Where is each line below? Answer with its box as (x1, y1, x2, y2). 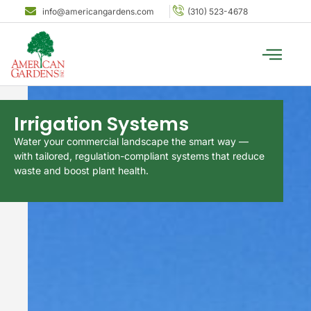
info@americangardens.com (42, 6, 154, 17)
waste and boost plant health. (14, 165, 149, 177)
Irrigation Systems (14, 111, 190, 137)
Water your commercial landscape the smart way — (14, 135, 249, 148)
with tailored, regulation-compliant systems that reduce (14, 150, 265, 162)
